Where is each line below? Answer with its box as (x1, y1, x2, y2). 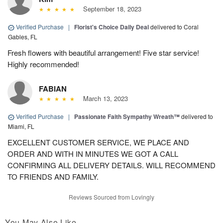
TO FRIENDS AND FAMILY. (7, 171, 99, 182)
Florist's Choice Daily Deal (74, 22, 149, 32)
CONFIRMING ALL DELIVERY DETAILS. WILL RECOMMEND (7, 160, 216, 171)
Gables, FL (8, 32, 37, 41)
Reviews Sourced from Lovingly (69, 193, 154, 202)
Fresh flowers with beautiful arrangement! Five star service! (7, 47, 199, 58)
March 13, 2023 (79, 94, 128, 104)
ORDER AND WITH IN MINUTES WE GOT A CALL (7, 148, 178, 159)
